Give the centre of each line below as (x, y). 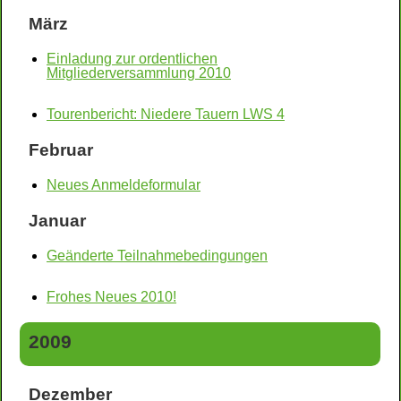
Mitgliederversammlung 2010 (139, 73)
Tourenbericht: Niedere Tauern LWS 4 (166, 114)
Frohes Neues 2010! (111, 297)
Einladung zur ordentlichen (132, 59)
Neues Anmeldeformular (124, 185)
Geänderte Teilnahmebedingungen (157, 256)
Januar (57, 221)
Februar (61, 150)
